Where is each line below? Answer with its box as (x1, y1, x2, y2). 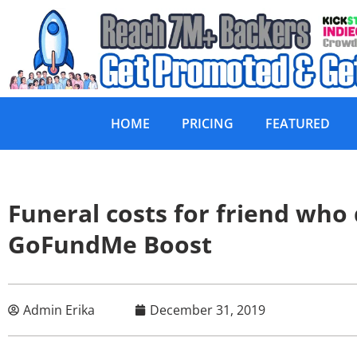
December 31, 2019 (150, 301, 265, 320)
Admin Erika (23, 301, 95, 320)
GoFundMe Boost (8, 228, 212, 261)
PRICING (182, 115, 233, 133)
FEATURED (265, 115, 330, 133)
